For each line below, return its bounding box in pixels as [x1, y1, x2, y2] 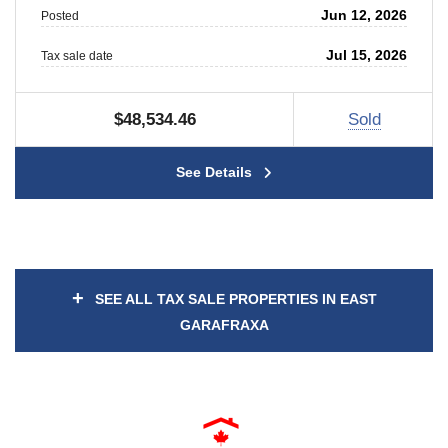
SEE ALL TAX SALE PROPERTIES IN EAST [90, 290, 377, 307]
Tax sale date [40, 49, 113, 64]
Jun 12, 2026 [321, 6, 408, 23]
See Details [176, 164, 256, 181]
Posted [40, 8, 79, 23]
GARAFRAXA [179, 317, 269, 334]
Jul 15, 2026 [326, 47, 408, 64]
